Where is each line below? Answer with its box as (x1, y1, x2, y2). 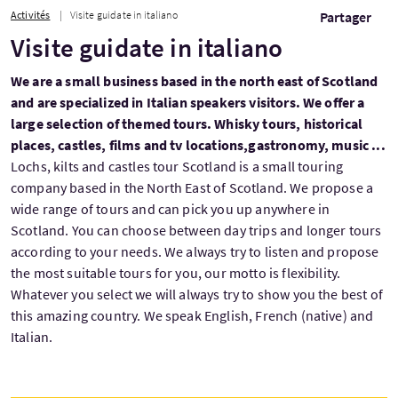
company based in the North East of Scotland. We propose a (11, 179, 374, 196)
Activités (11, 8, 51, 21)
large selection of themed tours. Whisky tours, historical (11, 115, 363, 132)
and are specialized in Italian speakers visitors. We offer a (11, 93, 365, 111)
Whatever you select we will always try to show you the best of (11, 285, 383, 303)
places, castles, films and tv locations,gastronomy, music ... (11, 136, 386, 154)
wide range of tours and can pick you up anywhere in (11, 200, 330, 218)
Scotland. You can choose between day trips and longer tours (11, 221, 382, 239)
